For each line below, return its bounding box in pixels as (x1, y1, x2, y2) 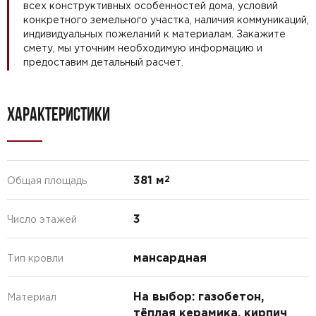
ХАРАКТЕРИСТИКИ (7, 104, 110, 124)
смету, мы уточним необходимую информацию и (23, 42, 262, 54)
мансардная (133, 250, 207, 264)
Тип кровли (7, 252, 63, 264)
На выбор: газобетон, (133, 289, 264, 303)
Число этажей (7, 213, 77, 225)
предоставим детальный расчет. (23, 56, 183, 68)
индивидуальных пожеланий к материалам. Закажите (23, 28, 286, 39)
